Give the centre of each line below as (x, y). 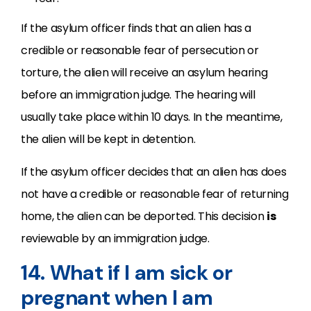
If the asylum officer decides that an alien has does (154, 172)
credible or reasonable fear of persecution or (140, 50)
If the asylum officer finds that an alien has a (136, 28)
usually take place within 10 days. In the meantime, (152, 117)
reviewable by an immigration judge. (115, 238)
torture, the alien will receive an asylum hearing (144, 73)
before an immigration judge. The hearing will (138, 95)
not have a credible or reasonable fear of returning (155, 194)
